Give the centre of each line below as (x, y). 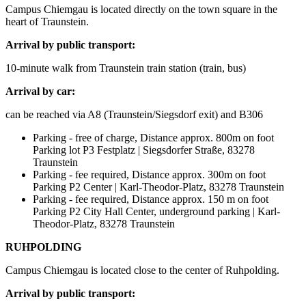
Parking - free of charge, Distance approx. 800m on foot (153, 138)
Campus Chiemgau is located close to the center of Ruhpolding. (142, 270)
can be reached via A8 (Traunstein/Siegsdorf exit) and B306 (134, 115)
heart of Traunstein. (47, 22)
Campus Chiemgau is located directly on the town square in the (141, 10)
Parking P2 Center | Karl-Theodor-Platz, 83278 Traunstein (158, 187)
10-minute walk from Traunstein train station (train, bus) (126, 68)
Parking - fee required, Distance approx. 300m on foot (149, 175)
